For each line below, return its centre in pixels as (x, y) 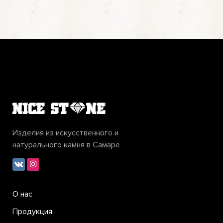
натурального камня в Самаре (66, 145)
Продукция (32, 212)
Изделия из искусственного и (65, 133)
